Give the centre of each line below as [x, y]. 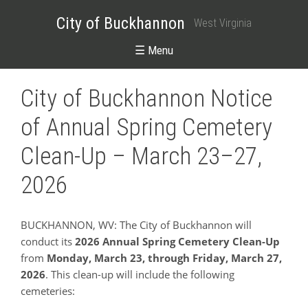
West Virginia [223, 23]
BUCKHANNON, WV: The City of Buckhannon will [136, 224]
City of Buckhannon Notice [146, 99]
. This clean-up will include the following [140, 274]
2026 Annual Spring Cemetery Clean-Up [177, 241]
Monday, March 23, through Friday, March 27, [164, 257]
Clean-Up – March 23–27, [141, 157]
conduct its [48, 241]
